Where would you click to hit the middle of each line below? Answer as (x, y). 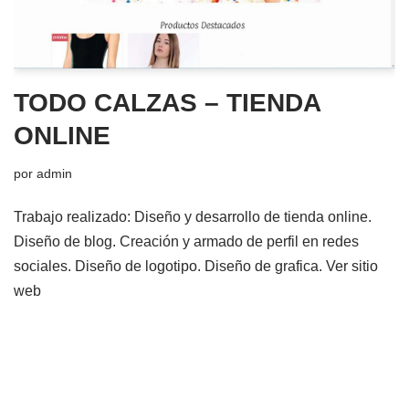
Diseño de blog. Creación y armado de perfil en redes (186, 241)
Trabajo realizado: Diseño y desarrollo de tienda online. (193, 216)
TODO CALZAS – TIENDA (167, 102)
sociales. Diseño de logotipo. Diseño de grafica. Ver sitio (196, 266)
